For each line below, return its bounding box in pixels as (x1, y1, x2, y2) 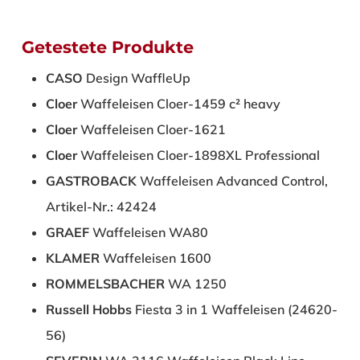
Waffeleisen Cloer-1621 (76, 121, 226, 138)
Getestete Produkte (21, 37, 194, 58)
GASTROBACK (45, 173, 137, 190)
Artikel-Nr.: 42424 (45, 198, 157, 215)
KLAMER (45, 250, 103, 267)
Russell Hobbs (45, 301, 132, 318)
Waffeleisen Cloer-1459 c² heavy (76, 96, 280, 112)
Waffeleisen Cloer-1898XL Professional (76, 147, 320, 164)
